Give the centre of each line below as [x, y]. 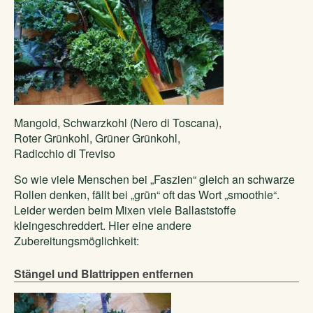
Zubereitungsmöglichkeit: [77, 241]
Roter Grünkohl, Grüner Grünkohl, [97, 138]
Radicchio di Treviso [65, 153]
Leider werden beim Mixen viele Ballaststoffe [125, 210]
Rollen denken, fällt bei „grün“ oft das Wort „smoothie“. [147, 195]
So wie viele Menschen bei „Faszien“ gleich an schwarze [154, 179]
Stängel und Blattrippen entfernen [104, 274]
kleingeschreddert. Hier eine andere [103, 225]
